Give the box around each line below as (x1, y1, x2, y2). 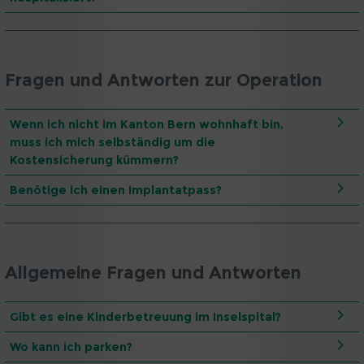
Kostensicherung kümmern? (10, 153, 179, 168)
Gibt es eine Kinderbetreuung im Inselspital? (10, 309, 281, 324)
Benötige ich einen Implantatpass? (10, 183, 222, 198)
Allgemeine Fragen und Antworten (5, 262, 301, 283)
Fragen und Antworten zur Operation (5, 70, 323, 91)
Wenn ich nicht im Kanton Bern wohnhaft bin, (10, 117, 284, 132)
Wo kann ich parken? (10, 339, 132, 354)
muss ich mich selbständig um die (10, 135, 215, 150)
